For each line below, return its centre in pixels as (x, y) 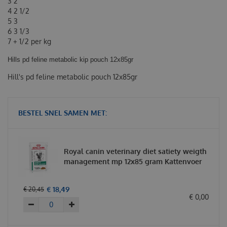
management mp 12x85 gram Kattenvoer (133, 161)
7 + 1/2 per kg (29, 41)
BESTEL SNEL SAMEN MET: (63, 112)
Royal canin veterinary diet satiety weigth (135, 151)
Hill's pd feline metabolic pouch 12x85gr (72, 77)
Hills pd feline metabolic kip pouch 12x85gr (70, 59)
